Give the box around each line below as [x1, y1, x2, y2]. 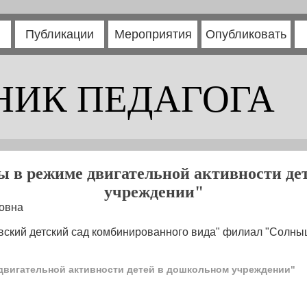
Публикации [25, 27, 94, 41]
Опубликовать [206, 27, 286, 41]
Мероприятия [114, 27, 192, 41]
